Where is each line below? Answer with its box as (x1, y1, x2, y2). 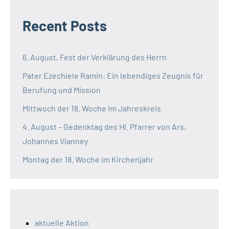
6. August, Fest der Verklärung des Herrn (22, 52, 167, 62)
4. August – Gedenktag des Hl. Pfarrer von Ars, (22, 121, 186, 131)
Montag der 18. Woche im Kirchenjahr (22, 154, 153, 164)
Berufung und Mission (22, 84, 101, 95)
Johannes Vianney (22, 135, 88, 146)
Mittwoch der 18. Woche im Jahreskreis (22, 103, 161, 113)
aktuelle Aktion (35, 217, 89, 227)
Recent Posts (22, 16, 107, 34)
